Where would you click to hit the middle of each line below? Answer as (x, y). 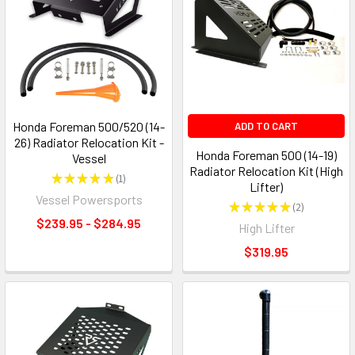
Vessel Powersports (89, 200)
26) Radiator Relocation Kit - (89, 143)
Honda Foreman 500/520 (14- (89, 127)
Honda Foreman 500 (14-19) (266, 155)
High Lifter (266, 228)
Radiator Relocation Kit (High (266, 171)
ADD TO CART (266, 126)
